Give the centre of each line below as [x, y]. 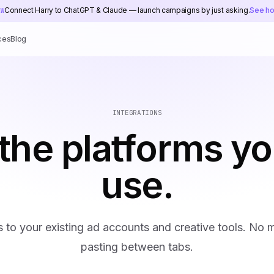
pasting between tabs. [137, 247]
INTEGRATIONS [137, 113]
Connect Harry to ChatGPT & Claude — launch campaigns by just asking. [127, 10]
